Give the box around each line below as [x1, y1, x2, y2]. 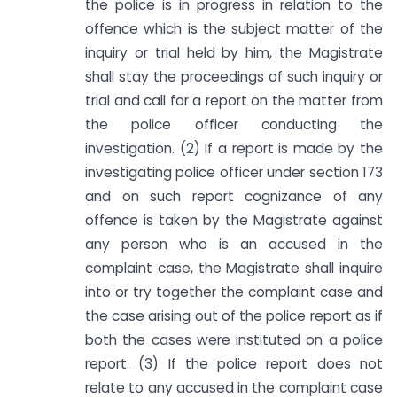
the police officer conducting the [85, 115, 383, 135]
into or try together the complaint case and [85, 283, 383, 302]
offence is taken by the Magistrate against [85, 211, 383, 230]
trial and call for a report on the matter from [85, 91, 383, 111]
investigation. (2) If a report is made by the [85, 139, 383, 159]
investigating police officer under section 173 [85, 163, 383, 183]
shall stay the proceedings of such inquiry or [85, 67, 383, 87]
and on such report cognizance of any [85, 187, 383, 206]
